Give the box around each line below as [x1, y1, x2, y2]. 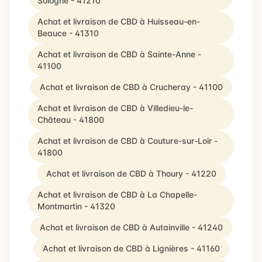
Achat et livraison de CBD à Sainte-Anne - [37, 49, 201, 59]
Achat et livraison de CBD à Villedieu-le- [37, 103, 193, 113]
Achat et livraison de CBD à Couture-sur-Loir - [37, 136, 218, 146]
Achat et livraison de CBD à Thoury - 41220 [46, 168, 216, 178]
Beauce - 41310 [37, 28, 99, 38]
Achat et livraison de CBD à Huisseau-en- [37, 16, 200, 26]
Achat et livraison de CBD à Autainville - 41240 [39, 222, 223, 232]
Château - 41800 [37, 115, 104, 125]
